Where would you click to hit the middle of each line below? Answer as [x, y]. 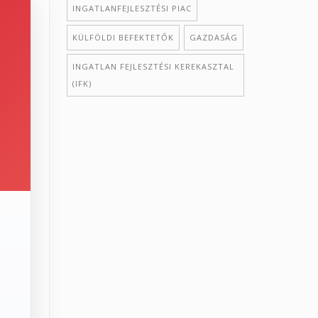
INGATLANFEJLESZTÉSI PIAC [132, 8]
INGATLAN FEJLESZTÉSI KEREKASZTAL [153, 66]
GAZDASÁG [213, 37]
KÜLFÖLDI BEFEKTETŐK [123, 37]
